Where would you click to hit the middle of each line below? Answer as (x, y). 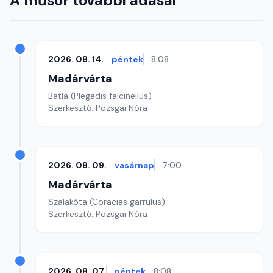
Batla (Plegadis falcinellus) (100, 96)
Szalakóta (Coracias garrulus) (107, 202)
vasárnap (134, 165)
